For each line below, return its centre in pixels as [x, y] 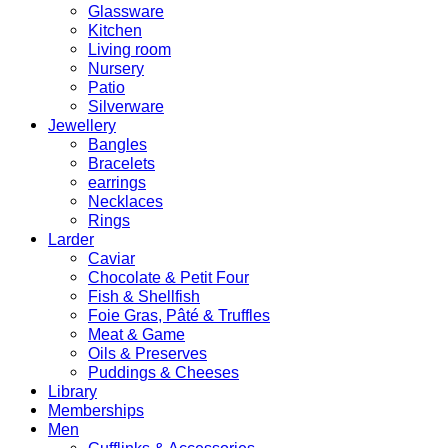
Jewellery [82, 125]
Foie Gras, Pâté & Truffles [179, 315]
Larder [71, 239]
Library [72, 391]
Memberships [96, 410]
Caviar [111, 258]
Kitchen [115, 30]
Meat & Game [136, 334]
